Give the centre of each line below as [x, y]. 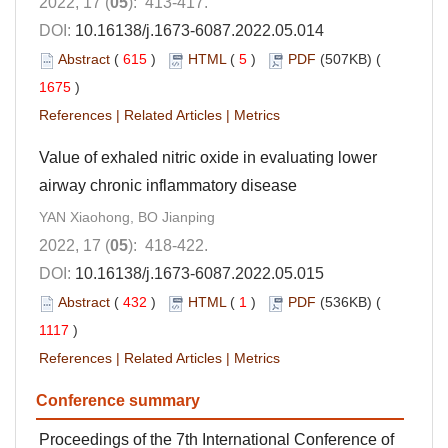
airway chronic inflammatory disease [168, 186]
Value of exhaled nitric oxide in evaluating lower [208, 158]
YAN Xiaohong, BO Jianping [127, 217]
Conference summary [118, 401]
